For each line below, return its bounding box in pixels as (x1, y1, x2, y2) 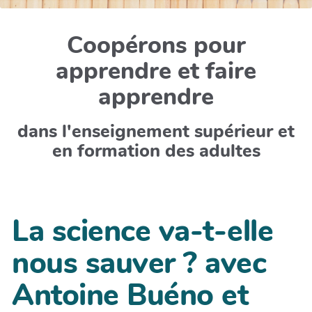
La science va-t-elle (12, 211, 273, 251)
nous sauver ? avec (12, 243, 266, 283)
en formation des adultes (52, 139, 260, 163)
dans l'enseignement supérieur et (17, 119, 295, 143)
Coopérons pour (66, 29, 246, 61)
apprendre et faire (56, 55, 256, 87)
